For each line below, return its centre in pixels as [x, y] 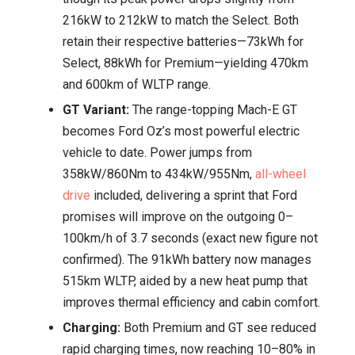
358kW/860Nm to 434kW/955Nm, [159, 174]
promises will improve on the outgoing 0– [178, 216]
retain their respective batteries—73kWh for [183, 41]
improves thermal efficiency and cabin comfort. [191, 302]
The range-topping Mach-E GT [213, 109]
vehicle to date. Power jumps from [157, 152]
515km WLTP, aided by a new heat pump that [185, 281]
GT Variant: [96, 109]
